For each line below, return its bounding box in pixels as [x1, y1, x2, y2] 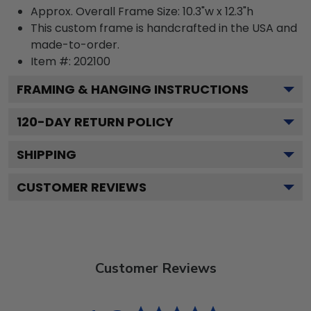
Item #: [31, 53, 74, 69]
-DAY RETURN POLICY [37, 113, 174, 131]
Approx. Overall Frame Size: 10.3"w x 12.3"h [31, 3, 253, 19]
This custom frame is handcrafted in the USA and [31, 20, 297, 36]
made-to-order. [31, 37, 119, 53]
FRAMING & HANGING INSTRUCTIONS [17, 81, 249, 98]
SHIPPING [17, 146, 76, 163]
